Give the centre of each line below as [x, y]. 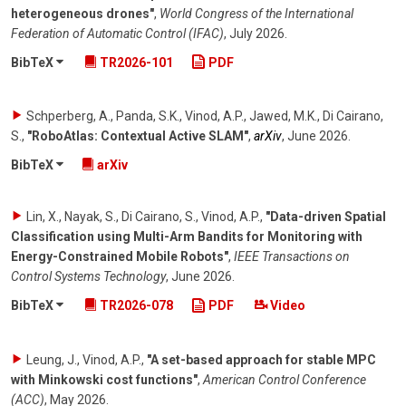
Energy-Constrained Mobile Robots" [120, 257]
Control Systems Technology [88, 277]
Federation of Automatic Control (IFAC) [117, 33]
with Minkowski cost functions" [104, 380]
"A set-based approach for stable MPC [261, 360]
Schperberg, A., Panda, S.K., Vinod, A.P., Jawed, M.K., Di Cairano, [205, 116]
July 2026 [257, 33]
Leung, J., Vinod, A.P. [84, 360]
